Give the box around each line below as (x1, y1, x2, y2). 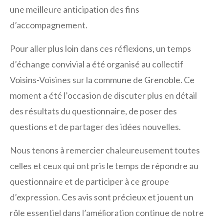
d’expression (10, 191, 58, 202)
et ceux (33, 160, 63, 171)
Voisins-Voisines (10, 74, 71, 85)
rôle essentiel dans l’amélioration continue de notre (10, 207, 204, 218)
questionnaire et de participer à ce (10, 175, 140, 187)
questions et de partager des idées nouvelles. (10, 121, 181, 132)
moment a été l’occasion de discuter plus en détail (10, 89, 197, 101)
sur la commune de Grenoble (71, 74, 180, 85)
